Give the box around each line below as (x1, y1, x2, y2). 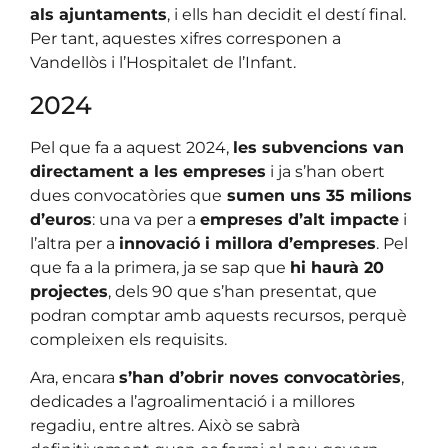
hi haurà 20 (290, 257, 384, 277)
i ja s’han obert (266, 161, 385, 181)
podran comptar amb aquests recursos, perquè (30, 305, 407, 325)
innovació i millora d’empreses (119, 233, 376, 253)
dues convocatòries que (30, 185, 222, 205)
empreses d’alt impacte (200, 209, 399, 229)
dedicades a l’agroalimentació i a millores (30, 392, 355, 412)
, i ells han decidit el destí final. (167, 5, 406, 25)
